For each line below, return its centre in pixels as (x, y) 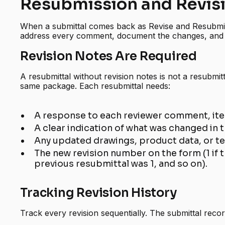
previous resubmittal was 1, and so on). (121, 164)
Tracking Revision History (98, 193)
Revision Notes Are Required (108, 57)
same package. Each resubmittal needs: (95, 86)
